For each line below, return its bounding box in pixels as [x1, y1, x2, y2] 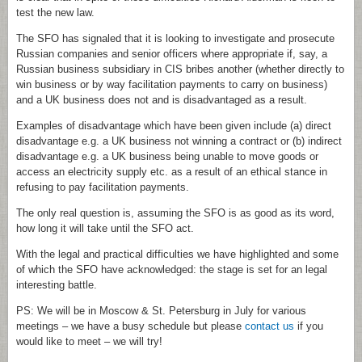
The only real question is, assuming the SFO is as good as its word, [16, 207, 335, 220]
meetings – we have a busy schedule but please [16, 320, 245, 333]
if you [294, 320, 323, 333]
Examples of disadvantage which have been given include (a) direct [16, 120, 331, 133]
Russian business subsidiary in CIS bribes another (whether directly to [16, 63, 344, 76]
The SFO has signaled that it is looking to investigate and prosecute [16, 32, 335, 45]
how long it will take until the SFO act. [16, 222, 194, 235]
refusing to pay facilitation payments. [16, 181, 189, 194]
